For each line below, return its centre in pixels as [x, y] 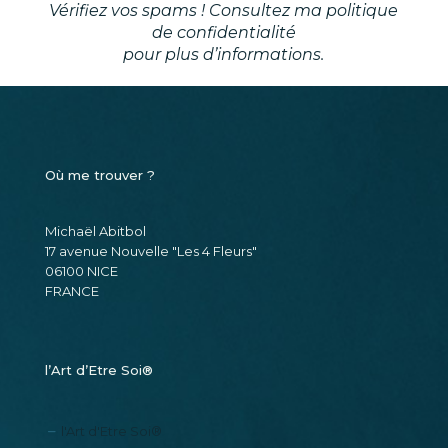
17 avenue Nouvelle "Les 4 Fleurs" [151, 312]
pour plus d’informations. [224, 116]
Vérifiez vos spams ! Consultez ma [188, 72]
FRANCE [72, 352]
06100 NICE [81, 332]
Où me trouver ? [100, 236]
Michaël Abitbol [95, 292]
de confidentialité [223, 94]
